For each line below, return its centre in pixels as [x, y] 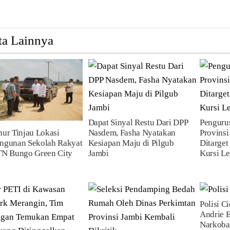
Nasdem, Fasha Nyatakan [132, 133]
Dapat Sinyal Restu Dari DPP [138, 122]
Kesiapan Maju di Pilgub [131, 143]
